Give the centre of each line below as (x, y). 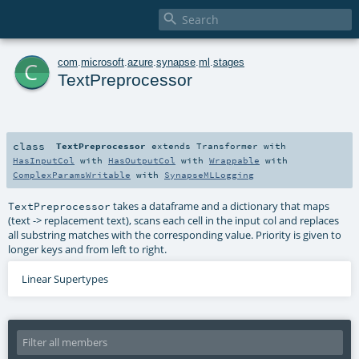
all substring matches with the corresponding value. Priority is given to (175, 234)
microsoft (103, 62)
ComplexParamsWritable (72, 174)
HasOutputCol (142, 160)
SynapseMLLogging (209, 174)
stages (229, 62)
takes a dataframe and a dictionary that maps (220, 206)
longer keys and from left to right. (88, 249)
